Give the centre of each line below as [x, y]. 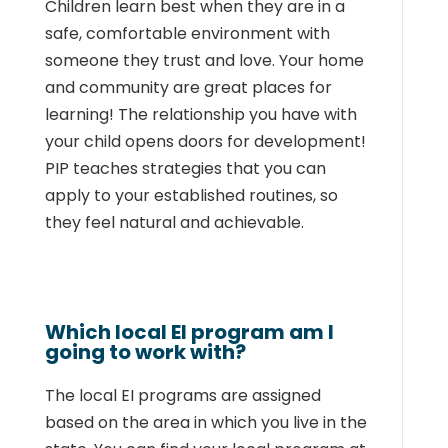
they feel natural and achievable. [174, 222]
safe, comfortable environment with [187, 33]
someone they [101, 60]
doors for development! [271, 141]
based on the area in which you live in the [205, 422]
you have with [302, 114]
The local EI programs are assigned [182, 395]
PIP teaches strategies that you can [185, 168]
